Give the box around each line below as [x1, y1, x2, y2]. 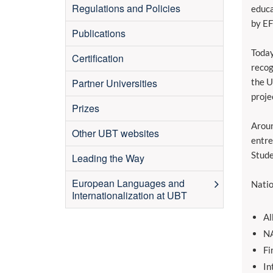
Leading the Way [72, 151, 144, 165]
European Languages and [72, 176, 185, 190]
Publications [72, 26, 126, 40]
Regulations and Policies [72, 1, 180, 15]
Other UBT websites [72, 126, 159, 140]
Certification [72, 51, 124, 65]
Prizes [72, 101, 99, 115]
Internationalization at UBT [72, 188, 187, 202]
